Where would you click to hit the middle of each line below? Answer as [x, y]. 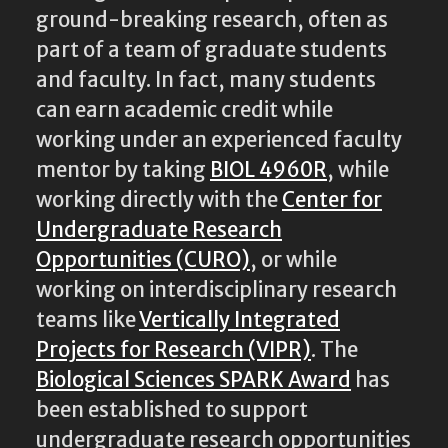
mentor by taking [123, 169]
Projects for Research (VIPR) [173, 349]
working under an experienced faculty [219, 139]
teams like [87, 319]
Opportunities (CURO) [143, 259]
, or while [293, 259]
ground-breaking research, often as [212, 19]
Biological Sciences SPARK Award [193, 379]
